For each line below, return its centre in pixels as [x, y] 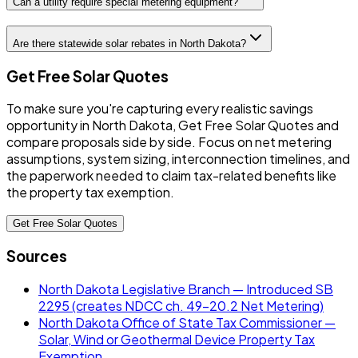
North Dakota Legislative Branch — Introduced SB [186, 288]
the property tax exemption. [90, 193]
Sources [37, 257]
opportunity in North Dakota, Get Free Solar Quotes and [173, 125]
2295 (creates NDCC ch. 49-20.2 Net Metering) [181, 305]
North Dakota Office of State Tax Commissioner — [187, 322]
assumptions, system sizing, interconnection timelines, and [178, 159]
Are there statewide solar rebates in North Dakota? [129, 43]
